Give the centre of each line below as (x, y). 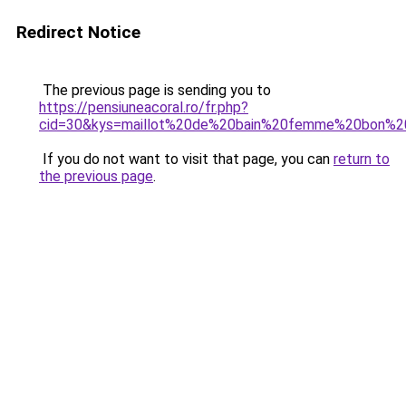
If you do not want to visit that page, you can (186, 159)
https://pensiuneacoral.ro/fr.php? (144, 107)
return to (362, 159)
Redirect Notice (78, 32)
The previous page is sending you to (155, 90)
